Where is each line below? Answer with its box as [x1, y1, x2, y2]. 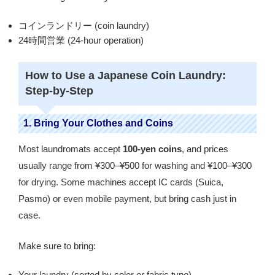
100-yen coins [123, 144, 182, 155]
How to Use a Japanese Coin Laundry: [25, 69, 226, 82]
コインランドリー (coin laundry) [18, 20, 149, 31]
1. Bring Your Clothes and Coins [23, 118, 173, 129]
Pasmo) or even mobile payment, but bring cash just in [18, 193, 236, 204]
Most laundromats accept [18, 144, 123, 155]
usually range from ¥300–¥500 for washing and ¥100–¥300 [18, 160, 252, 171]
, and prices [182, 144, 228, 155]
